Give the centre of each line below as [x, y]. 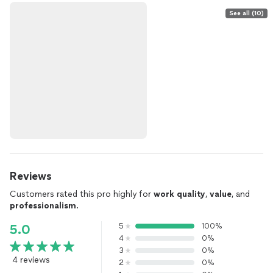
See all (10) [246, 13]
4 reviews [31, 260]
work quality [179, 194]
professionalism [43, 206]
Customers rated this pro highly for [82, 194]
